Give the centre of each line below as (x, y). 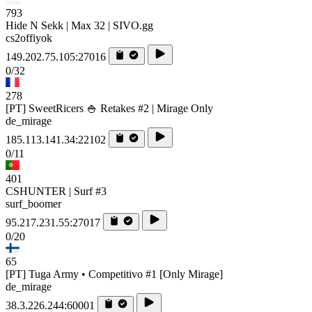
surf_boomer (33, 203)
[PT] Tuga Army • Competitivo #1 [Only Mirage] (114, 274)
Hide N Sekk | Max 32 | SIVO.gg (79, 25)
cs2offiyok (29, 38)
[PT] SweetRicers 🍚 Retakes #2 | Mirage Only (109, 108)
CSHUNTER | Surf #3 (56, 191)
